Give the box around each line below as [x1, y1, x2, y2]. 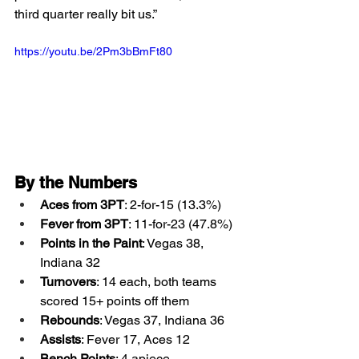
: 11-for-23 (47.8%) [128, 216, 232, 232]
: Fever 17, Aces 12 [81, 332, 190, 348]
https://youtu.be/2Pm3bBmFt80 [14, 45, 172, 58]
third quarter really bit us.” [14, 6, 157, 22]
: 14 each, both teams [96, 274, 220, 290]
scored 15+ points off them [40, 293, 189, 309]
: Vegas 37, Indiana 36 [99, 313, 224, 329]
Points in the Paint [40, 236, 142, 252]
